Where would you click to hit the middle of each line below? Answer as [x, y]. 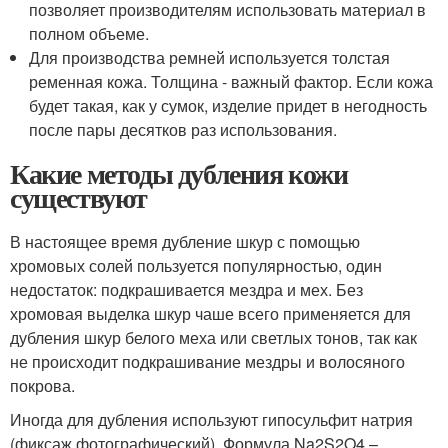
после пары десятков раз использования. [183, 129]
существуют [78, 197]
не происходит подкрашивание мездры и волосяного [207, 361]
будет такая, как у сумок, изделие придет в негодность [228, 105]
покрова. [42, 385]
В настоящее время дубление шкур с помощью [185, 241]
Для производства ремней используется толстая [210, 57]
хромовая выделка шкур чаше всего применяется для [210, 313]
